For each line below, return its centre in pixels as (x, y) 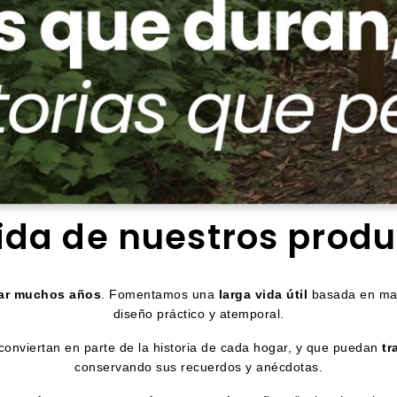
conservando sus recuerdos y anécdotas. (198, 367)
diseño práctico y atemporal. (198, 314)
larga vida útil (263, 295)
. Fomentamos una (160, 295)
